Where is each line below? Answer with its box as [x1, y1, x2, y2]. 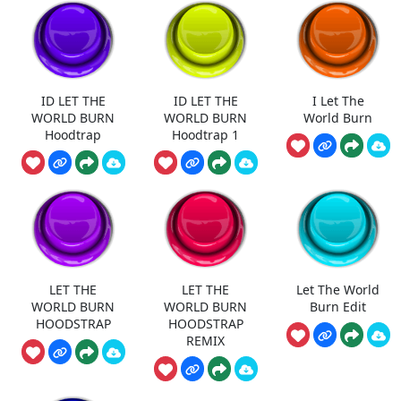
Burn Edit [310, 297, 366, 315]
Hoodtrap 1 [172, 125, 239, 143]
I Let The [311, 91, 364, 109]
